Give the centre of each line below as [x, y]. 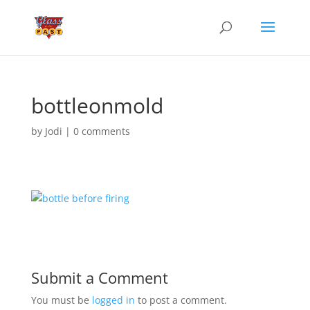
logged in [113, 300]
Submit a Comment [99, 277]
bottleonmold [97, 106]
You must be [61, 300]
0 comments [101, 131]
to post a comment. [181, 300]
